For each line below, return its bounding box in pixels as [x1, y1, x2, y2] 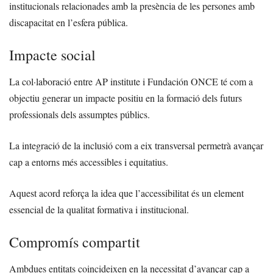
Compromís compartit [9, 232, 140, 252]
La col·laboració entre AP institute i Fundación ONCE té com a [9, 75, 253, 88]
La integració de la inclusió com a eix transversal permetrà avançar [9, 139, 263, 152]
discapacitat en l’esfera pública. [9, 16, 128, 29]
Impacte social [9, 45, 96, 65]
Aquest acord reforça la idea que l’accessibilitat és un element [9, 186, 244, 200]
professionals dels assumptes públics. [9, 108, 150, 121]
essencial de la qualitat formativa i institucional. [9, 203, 189, 216]
